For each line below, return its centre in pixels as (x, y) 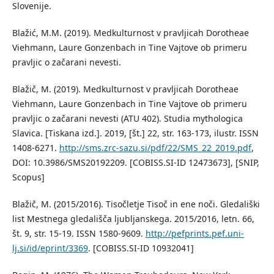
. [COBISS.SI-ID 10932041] (141, 248)
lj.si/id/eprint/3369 (50, 248)
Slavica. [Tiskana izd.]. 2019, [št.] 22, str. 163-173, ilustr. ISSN (135, 133)
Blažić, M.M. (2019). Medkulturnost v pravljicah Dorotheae (130, 33)
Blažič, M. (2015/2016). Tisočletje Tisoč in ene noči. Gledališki (136, 204)
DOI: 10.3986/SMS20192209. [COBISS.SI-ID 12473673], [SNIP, (135, 163)
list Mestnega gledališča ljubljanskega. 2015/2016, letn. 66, (133, 219)
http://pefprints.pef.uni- (194, 234)
